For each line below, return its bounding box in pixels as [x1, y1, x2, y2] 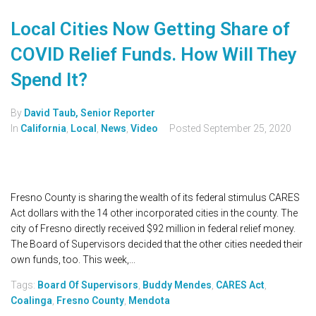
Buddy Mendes [142, 279, 212, 291]
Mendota [128, 295, 170, 307]
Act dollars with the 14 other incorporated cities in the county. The [11, 207, 298, 219]
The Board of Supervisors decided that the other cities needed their [11, 238, 303, 250]
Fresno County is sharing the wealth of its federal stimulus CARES [11, 192, 300, 204]
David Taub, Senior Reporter [24, 107, 155, 119]
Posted [169, 123, 203, 135]
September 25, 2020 [203, 123, 291, 135]
